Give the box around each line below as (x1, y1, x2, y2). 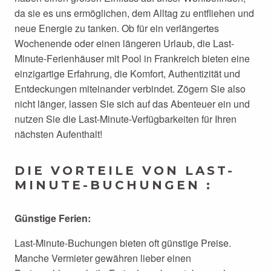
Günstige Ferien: (15, 211, 91, 225)
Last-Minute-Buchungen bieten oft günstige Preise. (15, 236, 231, 250)
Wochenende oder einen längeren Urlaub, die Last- (15, 36, 234, 50)
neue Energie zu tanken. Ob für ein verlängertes (15, 21, 219, 35)
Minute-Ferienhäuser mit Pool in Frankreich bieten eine (15, 51, 250, 65)
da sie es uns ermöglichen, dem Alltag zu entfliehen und (15, 6, 254, 20)
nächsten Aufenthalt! (15, 127, 102, 141)
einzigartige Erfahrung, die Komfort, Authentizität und (15, 67, 240, 80)
